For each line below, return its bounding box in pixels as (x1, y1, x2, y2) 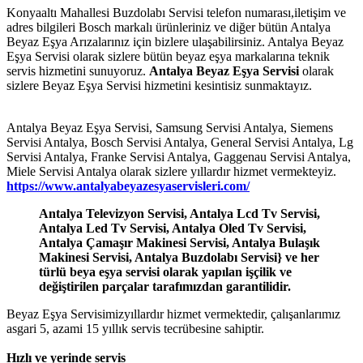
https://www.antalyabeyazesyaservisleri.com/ (6, 178, 250, 193)
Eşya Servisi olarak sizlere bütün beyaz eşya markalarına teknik (6, 49, 330, 63)
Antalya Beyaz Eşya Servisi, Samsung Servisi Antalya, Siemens (6, 120, 333, 135)
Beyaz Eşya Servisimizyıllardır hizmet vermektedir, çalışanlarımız (6, 306, 340, 321)
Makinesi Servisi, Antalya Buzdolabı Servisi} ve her (39, 250, 319, 264)
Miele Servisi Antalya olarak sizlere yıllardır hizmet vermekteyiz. (6, 164, 336, 178)
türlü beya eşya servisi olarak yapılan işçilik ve (39, 264, 292, 279)
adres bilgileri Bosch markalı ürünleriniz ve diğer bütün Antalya (6, 19, 331, 34)
